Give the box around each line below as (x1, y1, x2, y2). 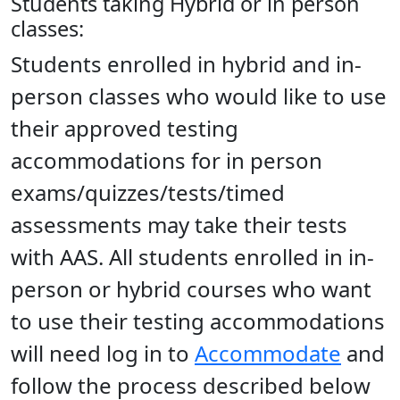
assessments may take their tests (11, 209, 347, 239)
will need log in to (11, 337, 195, 368)
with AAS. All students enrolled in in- (11, 241, 374, 271)
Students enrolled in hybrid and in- (11, 48, 362, 79)
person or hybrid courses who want (11, 273, 371, 304)
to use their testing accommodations (11, 305, 385, 336)
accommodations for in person (11, 145, 322, 175)
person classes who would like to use (11, 80, 387, 111)
